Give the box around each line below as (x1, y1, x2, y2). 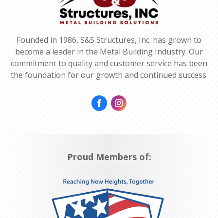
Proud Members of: (67, 151, 151, 163)
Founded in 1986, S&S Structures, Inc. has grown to (17, 35, 201, 46)
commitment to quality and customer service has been (11, 58, 207, 69)
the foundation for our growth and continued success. (10, 70, 208, 81)
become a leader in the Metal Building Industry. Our (15, 46, 203, 57)
